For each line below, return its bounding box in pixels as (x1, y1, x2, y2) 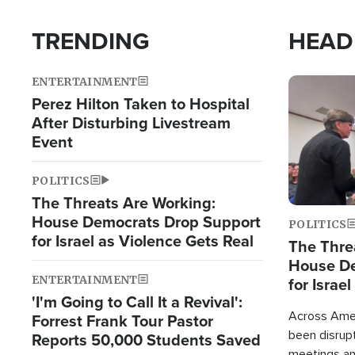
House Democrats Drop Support (32, 209, 261, 233)
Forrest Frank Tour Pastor (32, 308, 213, 332)
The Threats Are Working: (32, 190, 216, 214)
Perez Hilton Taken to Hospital (32, 91, 250, 115)
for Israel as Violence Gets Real (32, 228, 254, 252)
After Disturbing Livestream (32, 110, 231, 134)
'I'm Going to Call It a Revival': (32, 289, 242, 313)
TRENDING (32, 23, 150, 58)
